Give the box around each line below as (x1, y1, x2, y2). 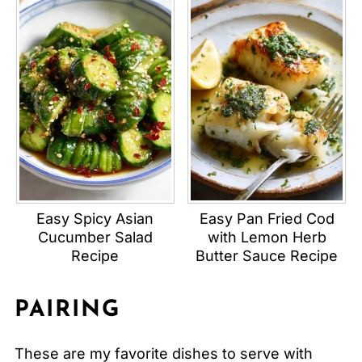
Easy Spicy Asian (36, 209, 154, 227)
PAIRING (14, 298, 120, 322)
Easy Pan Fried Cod (199, 209, 335, 227)
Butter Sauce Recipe (196, 246, 339, 264)
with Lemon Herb (207, 228, 326, 246)
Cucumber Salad (37, 228, 153, 246)
